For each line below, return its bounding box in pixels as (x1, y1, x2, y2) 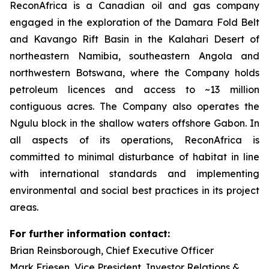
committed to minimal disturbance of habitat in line (10, 151, 259, 163)
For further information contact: (10, 228, 170, 240)
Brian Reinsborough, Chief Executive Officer (10, 244, 214, 256)
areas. (10, 201, 38, 213)
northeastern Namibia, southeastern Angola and (10, 50, 259, 62)
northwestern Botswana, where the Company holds (10, 67, 259, 79)
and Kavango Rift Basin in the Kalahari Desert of (10, 33, 259, 45)
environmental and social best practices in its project (10, 184, 259, 196)
